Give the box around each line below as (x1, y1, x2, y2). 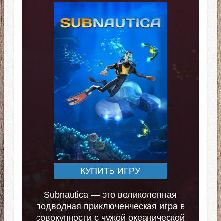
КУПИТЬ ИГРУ (80, 166, 141, 176)
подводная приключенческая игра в (36, 201, 185, 212)
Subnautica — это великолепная (44, 190, 177, 200)
